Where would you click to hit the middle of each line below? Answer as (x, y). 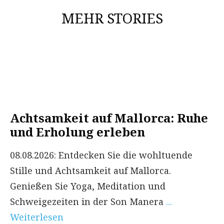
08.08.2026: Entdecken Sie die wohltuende (101, 155)
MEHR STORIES (112, 18)
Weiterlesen (37, 217)
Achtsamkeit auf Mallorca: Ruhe (109, 117)
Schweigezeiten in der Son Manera (88, 201)
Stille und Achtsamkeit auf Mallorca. (90, 170)
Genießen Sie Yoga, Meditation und (88, 186)
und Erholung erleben (77, 131)
